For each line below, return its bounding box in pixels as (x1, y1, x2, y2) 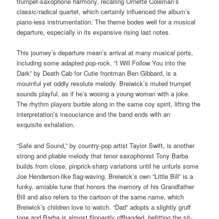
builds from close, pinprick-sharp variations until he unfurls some (17, 161, 199, 171)
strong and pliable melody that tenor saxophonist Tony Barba (17, 151, 189, 160)
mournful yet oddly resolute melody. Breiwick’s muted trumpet (17, 79, 192, 88)
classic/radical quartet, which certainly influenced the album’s (17, 7, 191, 17)
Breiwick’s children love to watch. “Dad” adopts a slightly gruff (17, 202, 191, 212)
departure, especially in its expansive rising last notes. (17, 27, 171, 37)
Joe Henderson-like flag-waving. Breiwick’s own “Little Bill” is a (17, 171, 194, 181)
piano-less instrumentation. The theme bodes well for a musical (17, 17, 196, 27)
